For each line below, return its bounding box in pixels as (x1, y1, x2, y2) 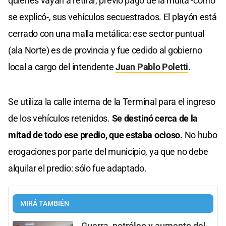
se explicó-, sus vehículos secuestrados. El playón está (8, 12, 217, 23)
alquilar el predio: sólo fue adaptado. (8, 163, 147, 174)
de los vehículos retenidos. (8, 113, 110, 124)
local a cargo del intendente (8, 62, 116, 73)
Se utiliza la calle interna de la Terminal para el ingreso (8, 96, 215, 107)
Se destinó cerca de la (109, 113, 198, 124)
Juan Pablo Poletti (116, 62, 188, 73)
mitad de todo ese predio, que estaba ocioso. (8, 130, 183, 141)
